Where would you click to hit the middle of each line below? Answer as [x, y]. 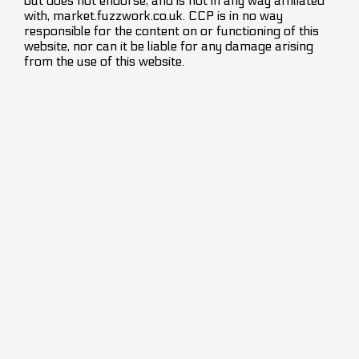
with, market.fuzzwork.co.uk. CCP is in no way [153, 15]
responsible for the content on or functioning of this [171, 30]
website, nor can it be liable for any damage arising [169, 46]
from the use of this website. [104, 61]
